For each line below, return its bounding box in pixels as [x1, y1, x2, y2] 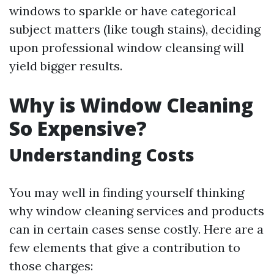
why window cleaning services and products [9, 203, 264, 218]
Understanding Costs [9, 143, 194, 166]
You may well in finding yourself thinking [9, 185, 244, 200]
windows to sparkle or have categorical [9, 3, 236, 18]
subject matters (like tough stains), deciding [9, 21, 261, 37]
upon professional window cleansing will [9, 40, 244, 55]
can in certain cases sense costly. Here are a [9, 221, 264, 237]
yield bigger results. [9, 58, 122, 73]
